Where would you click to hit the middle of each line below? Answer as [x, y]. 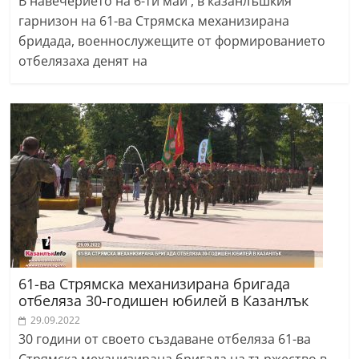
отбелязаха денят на [83, 61]
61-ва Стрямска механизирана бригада [155, 284]
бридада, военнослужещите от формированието [172, 41]
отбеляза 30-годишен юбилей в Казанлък [164, 301]
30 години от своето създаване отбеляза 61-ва [165, 339]
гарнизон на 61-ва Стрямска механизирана [154, 21]
